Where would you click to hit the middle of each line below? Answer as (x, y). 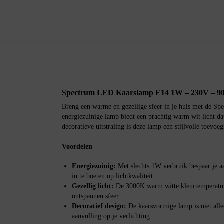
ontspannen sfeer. (96, 196)
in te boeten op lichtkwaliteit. (113, 176)
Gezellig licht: (93, 186)
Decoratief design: (99, 206)
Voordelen (77, 146)
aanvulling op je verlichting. (112, 216)
